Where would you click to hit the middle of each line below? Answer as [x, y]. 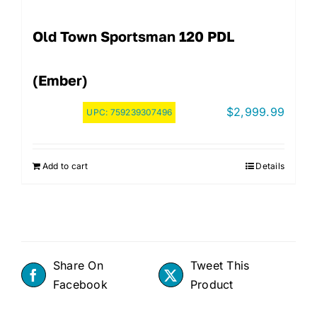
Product [212, 284]
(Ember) [60, 80]
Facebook [80, 284]
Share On [78, 265]
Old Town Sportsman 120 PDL [133, 36]
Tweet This [220, 265]
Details [270, 166]
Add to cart [65, 166]
